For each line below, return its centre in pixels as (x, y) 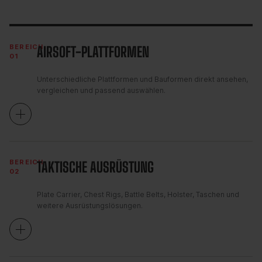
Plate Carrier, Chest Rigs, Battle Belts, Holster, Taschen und (138, 194)
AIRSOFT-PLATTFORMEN (93, 51)
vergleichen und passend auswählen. (101, 90)
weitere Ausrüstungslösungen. (90, 206)
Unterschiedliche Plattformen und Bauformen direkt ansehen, (142, 79)
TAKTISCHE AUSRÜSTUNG (95, 167)
